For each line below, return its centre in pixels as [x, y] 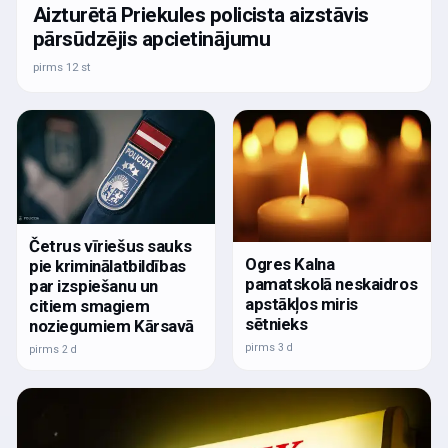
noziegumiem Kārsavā [112, 325]
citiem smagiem [89, 305]
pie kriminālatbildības [107, 265]
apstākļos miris [301, 304]
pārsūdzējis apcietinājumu [151, 39]
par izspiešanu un [93, 285]
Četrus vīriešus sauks [110, 245]
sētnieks [276, 324]
